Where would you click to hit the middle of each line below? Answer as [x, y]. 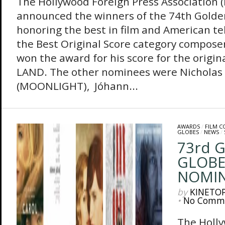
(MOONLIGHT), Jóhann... [77, 86]
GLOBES [188, 132]
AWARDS [188, 126]
